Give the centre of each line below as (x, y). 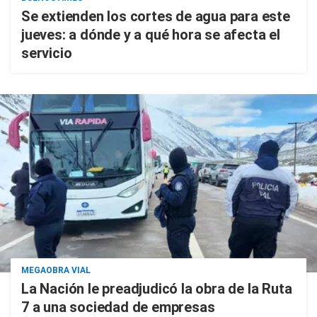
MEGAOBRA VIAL (56, 270)
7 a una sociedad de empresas (118, 307)
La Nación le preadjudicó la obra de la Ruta (157, 289)
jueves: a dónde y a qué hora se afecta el (151, 35)
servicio (47, 53)
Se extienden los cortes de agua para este (156, 16)
